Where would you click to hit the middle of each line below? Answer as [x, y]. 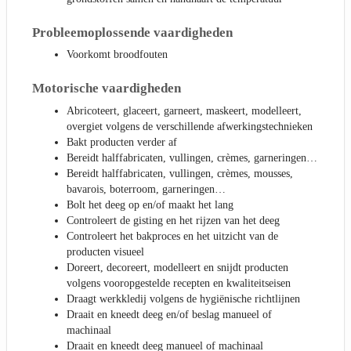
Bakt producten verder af [122, 143]
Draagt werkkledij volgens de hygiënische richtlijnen [183, 299]
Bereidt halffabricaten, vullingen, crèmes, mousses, [180, 174]
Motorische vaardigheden [107, 89]
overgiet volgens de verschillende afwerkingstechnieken [190, 127]
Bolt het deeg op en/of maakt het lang [150, 205]
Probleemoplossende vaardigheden [132, 32]
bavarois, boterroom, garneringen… [146, 190]
